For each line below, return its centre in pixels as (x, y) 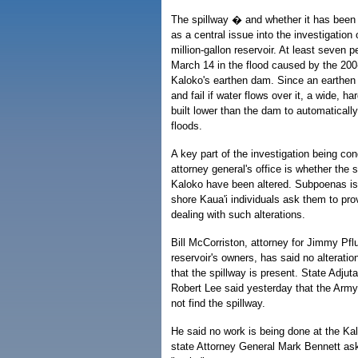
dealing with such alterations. (238, 215)
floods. (187, 126)
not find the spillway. (218, 303)
